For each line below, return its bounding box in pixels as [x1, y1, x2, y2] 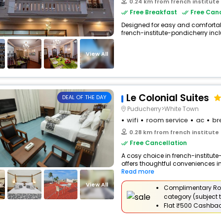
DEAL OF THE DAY [62, 93, 107, 101]
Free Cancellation [130, 139, 187, 147]
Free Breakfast [130, 8, 177, 16]
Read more [121, 167, 154, 176]
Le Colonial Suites [126, 91, 209, 105]
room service [146, 115, 188, 125]
